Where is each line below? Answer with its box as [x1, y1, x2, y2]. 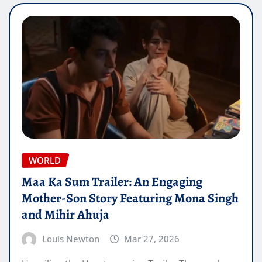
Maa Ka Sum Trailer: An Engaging [22, 173, 202, 191]
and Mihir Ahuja [22, 205, 109, 223]
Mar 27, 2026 [124, 232, 180, 244]
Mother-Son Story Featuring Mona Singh [22, 189, 239, 207]
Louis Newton [42, 232, 99, 244]
